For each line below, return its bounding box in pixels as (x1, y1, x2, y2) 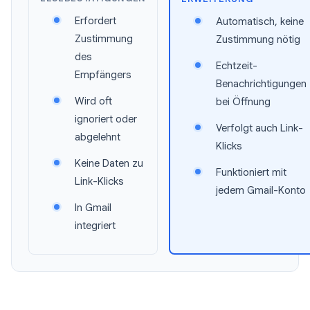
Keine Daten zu (75, 157, 143, 170)
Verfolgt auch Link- (216, 122, 304, 134)
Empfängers (75, 69, 131, 81)
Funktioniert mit (216, 166, 287, 179)
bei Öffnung (216, 95, 271, 108)
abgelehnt (75, 131, 120, 143)
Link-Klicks (75, 175, 124, 188)
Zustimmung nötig (216, 33, 301, 46)
